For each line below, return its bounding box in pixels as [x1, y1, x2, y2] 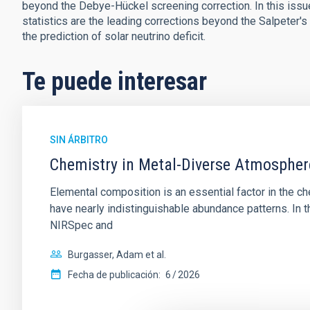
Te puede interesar [22, 67, 207, 96]
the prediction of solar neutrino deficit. [22, 30, 206, 43]
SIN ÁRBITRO [50, 134, 108, 145]
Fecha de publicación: [68, 269, 161, 280]
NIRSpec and [50, 219, 113, 232]
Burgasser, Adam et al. [68, 249, 166, 260]
